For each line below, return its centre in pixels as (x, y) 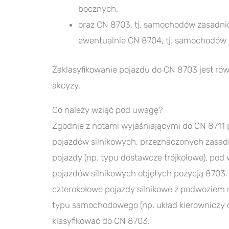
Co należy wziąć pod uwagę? (109, 110)
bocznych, (98, 9)
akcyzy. (67, 85)
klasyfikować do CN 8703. (102, 221)
